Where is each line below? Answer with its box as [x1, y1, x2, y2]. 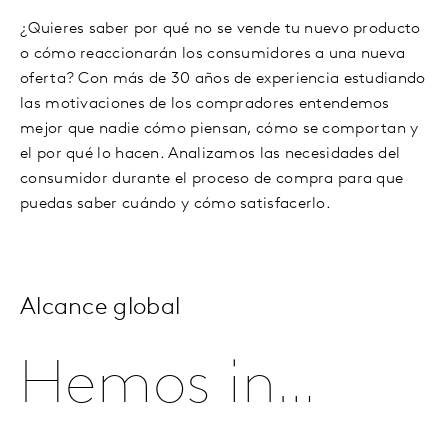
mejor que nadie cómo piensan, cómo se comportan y [20, 121, 419, 137]
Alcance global [20, 296, 181, 320]
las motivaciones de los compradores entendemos [20, 96, 390, 112]
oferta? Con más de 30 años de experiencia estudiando [20, 71, 426, 87]
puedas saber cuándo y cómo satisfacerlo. [20, 196, 331, 212]
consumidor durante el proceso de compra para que [20, 171, 404, 187]
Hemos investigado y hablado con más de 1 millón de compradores [275, 357, 317, 417]
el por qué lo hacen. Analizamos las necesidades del [20, 146, 401, 162]
